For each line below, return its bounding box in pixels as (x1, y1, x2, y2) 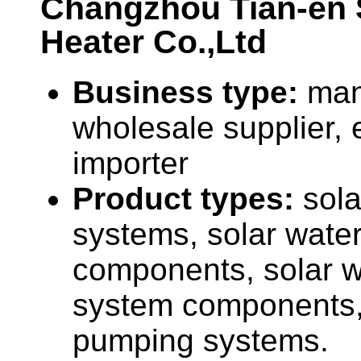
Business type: (73, 75, 307, 110)
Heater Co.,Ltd (40, 23, 267, 61)
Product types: (73, 181, 303, 217)
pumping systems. (73, 323, 329, 359)
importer (73, 146, 189, 181)
